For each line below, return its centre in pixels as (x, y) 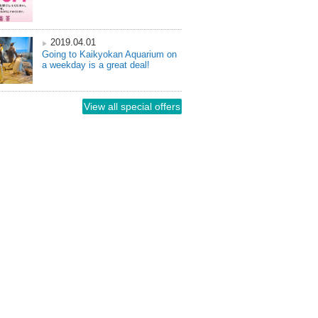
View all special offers (132, 106)
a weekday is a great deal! (96, 65)
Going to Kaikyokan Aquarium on (109, 54)
